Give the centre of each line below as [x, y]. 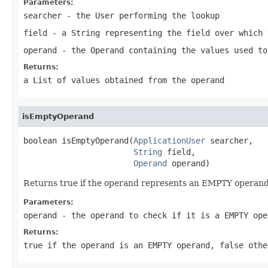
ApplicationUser [169, 140]
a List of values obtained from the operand [124, 80]
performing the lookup [167, 15]
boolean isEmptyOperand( [78, 140]
